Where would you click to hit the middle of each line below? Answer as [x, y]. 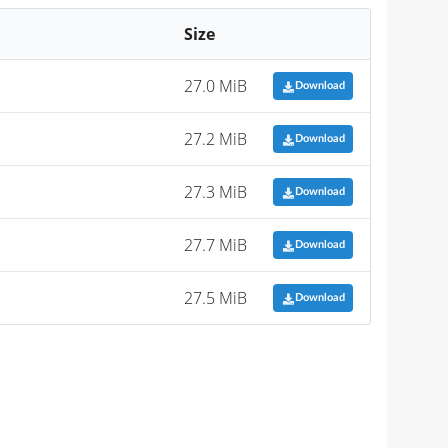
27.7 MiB [216, 244]
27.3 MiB [216, 191]
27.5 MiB [216, 297]
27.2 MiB [216, 138]
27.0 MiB [216, 85]
